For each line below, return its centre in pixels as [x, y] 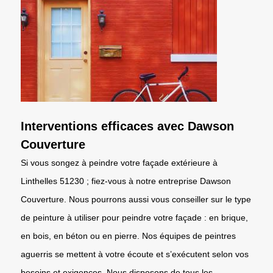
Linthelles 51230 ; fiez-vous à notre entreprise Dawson [126, 181]
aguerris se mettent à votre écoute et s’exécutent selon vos [135, 254]
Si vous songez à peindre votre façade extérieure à [119, 162]
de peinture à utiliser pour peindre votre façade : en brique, [134, 217]
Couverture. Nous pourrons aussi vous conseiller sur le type [136, 199]
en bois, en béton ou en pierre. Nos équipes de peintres [128, 236]
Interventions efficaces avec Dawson [127, 126]
